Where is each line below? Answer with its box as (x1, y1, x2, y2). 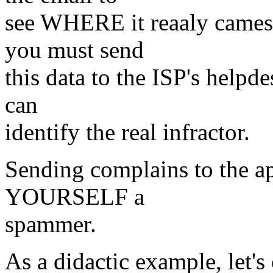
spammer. (5, 210, 96, 237)
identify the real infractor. (5, 118, 250, 145)
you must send (5, 36, 144, 63)
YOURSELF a (5, 183, 144, 210)
